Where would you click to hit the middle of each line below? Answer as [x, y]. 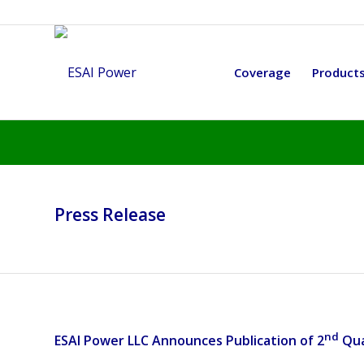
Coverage [262, 72]
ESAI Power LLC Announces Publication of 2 [189, 340]
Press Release [110, 214]
